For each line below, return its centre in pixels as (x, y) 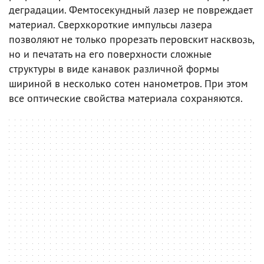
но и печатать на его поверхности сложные (110, 54)
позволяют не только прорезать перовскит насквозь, (131, 39)
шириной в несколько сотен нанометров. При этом (128, 84)
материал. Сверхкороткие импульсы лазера (110, 25)
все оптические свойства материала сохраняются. (126, 98)
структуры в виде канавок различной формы (114, 69)
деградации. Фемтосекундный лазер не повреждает (131, 10)
